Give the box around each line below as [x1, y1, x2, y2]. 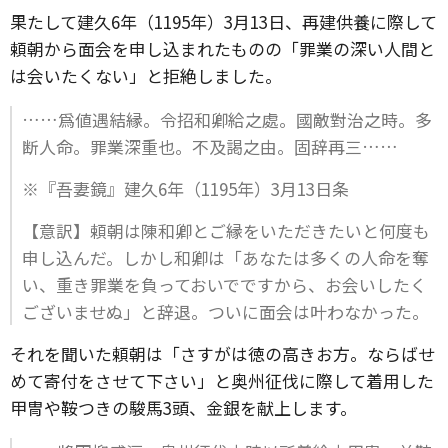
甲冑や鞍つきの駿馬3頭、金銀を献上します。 [10, 395, 357, 420]
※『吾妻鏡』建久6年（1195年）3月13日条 [22, 176, 349, 201]
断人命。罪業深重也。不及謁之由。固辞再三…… [22, 134, 398, 159]
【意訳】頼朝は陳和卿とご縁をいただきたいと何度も [22, 218, 430, 243]
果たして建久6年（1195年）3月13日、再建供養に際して [10, 9, 437, 34]
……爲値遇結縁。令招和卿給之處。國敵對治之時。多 [22, 107, 432, 132]
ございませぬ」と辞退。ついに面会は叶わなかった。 [22, 299, 429, 324]
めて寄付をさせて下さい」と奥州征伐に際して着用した [10, 368, 434, 393]
